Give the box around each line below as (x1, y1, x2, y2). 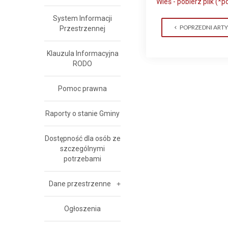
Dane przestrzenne (49, 180, 111, 188)
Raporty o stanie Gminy (45, 109, 120, 118)
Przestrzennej (60, 24, 105, 33)
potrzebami (64, 155, 101, 163)
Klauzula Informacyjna (46, 49, 119, 58)
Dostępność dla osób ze (44, 134, 121, 142)
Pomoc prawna (58, 84, 107, 93)
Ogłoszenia (64, 205, 101, 213)
